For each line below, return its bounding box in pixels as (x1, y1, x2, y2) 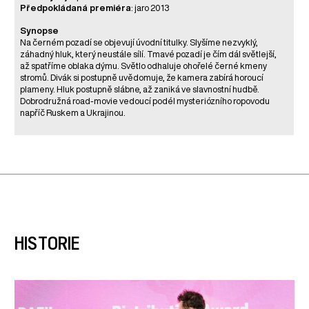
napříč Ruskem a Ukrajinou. (20, 108, 126, 118)
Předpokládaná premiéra (20, 3, 132, 13)
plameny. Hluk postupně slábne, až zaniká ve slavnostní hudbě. (20, 85, 260, 94)
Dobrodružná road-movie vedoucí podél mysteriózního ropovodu (20, 97, 270, 106)
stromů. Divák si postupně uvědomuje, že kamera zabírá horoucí (20, 73, 264, 83)
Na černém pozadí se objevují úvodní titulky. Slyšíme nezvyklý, (20, 38, 259, 48)
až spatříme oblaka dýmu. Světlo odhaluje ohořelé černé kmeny (20, 61, 268, 71)
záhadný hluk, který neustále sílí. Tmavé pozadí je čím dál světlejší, (20, 50, 277, 59)
